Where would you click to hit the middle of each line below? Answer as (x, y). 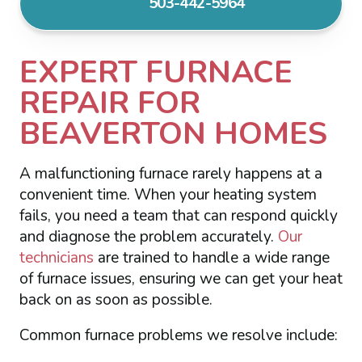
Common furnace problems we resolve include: (178, 335)
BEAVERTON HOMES (173, 133)
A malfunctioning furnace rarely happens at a (170, 173)
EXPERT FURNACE (156, 72)
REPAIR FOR (109, 102)
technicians (56, 257)
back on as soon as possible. (116, 299)
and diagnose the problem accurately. (148, 236)
